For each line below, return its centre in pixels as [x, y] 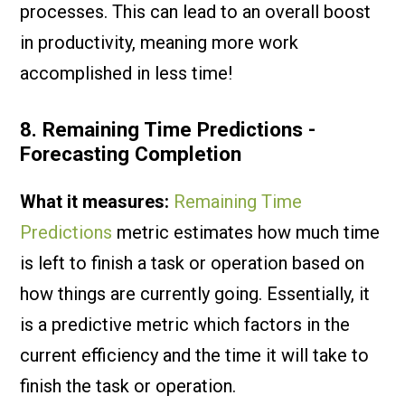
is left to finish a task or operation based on [193, 263]
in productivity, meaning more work [160, 42]
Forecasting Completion [131, 154]
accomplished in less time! [127, 73]
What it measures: [95, 202]
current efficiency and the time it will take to [195, 355]
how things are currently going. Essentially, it [195, 294]
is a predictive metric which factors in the [185, 325]
